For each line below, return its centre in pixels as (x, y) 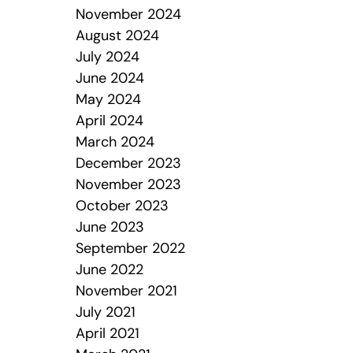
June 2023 (110, 228)
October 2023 (122, 207)
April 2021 (107, 334)
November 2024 (128, 15)
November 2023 (128, 186)
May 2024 (108, 100)
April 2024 (109, 122)
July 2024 (107, 58)
